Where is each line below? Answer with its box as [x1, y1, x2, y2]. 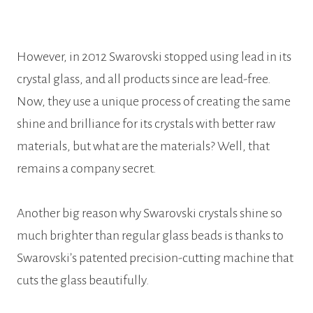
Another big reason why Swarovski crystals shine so [17, 206, 282, 221]
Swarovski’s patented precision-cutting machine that [17, 251, 293, 265]
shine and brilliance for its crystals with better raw [17, 117, 275, 131]
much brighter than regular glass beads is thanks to [17, 228, 284, 243]
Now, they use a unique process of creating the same [17, 94, 291, 109]
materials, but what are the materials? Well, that [17, 139, 270, 154]
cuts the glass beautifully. [17, 273, 150, 288]
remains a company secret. [17, 161, 156, 176]
